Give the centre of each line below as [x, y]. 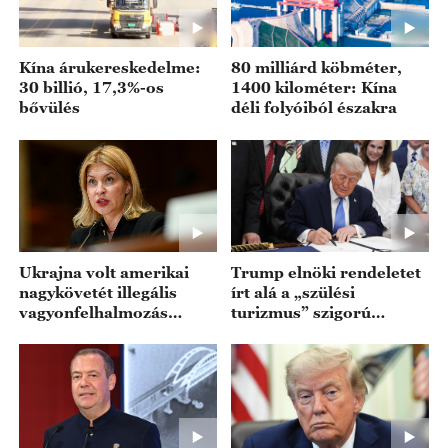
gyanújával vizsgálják [100, 331]
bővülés [49, 107]
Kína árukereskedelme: [109, 67]
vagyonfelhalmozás [93, 311]
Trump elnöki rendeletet [326, 271]
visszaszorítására [299, 331]
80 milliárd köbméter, [317, 67]
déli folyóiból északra [314, 107]
